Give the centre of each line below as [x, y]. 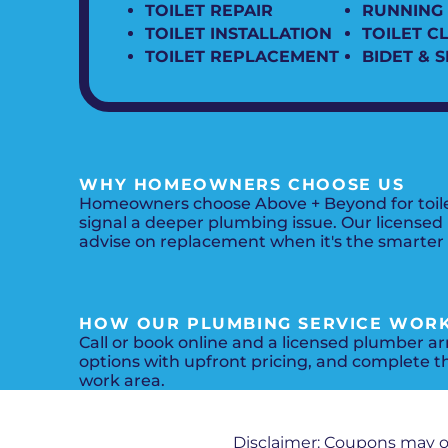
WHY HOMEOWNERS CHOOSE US [242, 184]
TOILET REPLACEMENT [241, 57]
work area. [122, 380]
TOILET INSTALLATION [238, 34]
